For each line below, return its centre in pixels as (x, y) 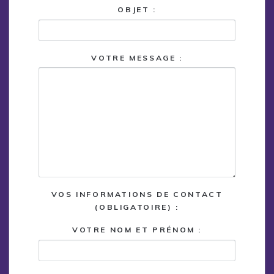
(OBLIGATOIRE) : (137, 207)
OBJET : (137, 10)
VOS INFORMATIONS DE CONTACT (137, 194)
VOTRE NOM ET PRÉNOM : (137, 230)
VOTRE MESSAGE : (137, 57)
